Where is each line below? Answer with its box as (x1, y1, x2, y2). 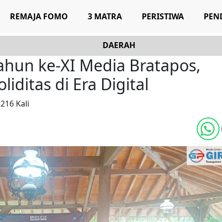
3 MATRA (87, 11, 122, 22)
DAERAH (103, 40, 135, 51)
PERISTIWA (141, 11, 184, 22)
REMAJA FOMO (9, 11, 68, 22)
